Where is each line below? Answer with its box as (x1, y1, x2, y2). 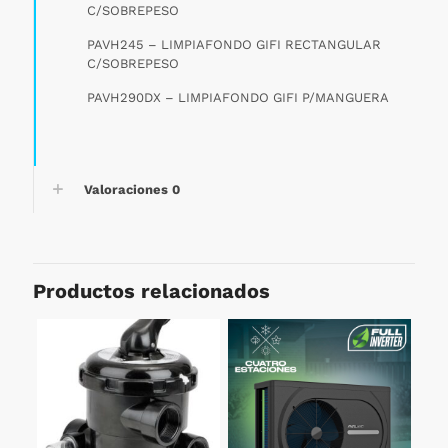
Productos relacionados (33, 278, 270, 303)
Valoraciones (84, 181, 172, 197)
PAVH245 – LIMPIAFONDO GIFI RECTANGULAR (87, 36, 382, 52)
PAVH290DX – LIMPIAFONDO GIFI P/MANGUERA (87, 89, 390, 105)
